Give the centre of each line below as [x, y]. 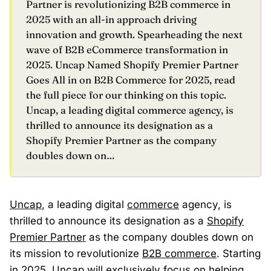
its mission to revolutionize [76, 253]
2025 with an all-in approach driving [111, 19]
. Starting [239, 253]
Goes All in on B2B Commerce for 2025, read [131, 80]
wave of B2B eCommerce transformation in [127, 50]
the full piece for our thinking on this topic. [126, 95]
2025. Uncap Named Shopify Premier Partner [132, 65]
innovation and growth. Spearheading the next [134, 34]
